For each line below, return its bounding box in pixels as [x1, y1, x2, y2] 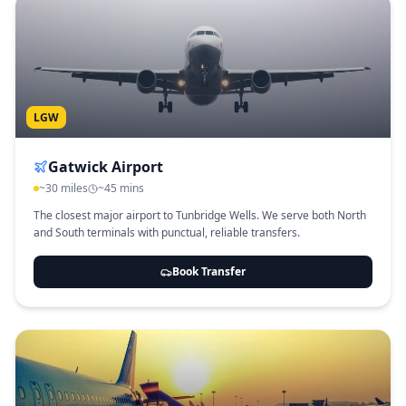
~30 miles [39, 180, 88, 196]
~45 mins [98, 180, 144, 196]
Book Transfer [172, 264, 246, 279]
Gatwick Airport [48, 157, 163, 177]
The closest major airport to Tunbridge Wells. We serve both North [34, 208, 366, 223]
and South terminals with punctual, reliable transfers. [34, 225, 300, 240]
